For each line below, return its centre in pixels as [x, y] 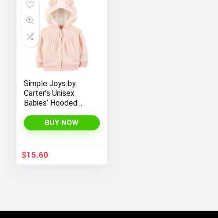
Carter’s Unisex [49, 93]
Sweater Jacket [51, 112]
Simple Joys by [50, 83]
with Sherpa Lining [54, 122]
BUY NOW [62, 122]
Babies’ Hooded [50, 103]
